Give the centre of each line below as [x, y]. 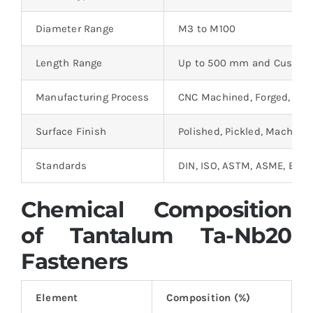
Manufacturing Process [92, 97]
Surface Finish [71, 132]
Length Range [69, 63]
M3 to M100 [207, 29]
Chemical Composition [156, 210]
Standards [61, 166]
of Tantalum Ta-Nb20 [156, 236]
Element [57, 297]
